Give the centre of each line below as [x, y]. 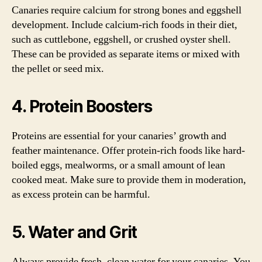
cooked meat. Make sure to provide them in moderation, [129, 180]
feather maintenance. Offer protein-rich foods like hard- [128, 150]
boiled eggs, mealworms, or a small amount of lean [118, 165]
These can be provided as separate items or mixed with [126, 54]
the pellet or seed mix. [58, 68]
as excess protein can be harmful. [81, 194]
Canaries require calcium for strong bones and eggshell [127, 10]
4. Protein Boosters [82, 106]
